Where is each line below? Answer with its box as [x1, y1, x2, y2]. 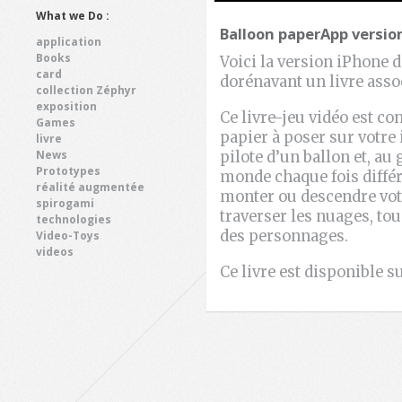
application [36, 33, 101, 49]
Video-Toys [36, 227, 100, 243]
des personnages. [220, 227, 348, 245]
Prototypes [36, 162, 100, 179]
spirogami [36, 195, 94, 211]
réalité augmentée [36, 179, 144, 195]
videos [36, 243, 74, 259]
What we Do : [36, 7, 109, 23]
